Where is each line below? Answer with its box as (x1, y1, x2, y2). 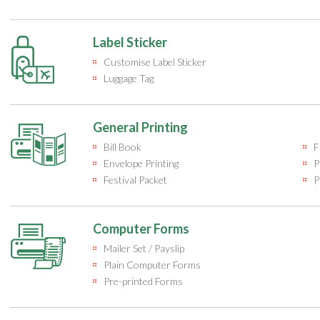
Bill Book (104, 141, 141, 153)
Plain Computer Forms (104, 259, 201, 271)
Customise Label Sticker (104, 56, 206, 68)
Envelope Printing (104, 157, 179, 169)
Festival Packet (104, 174, 167, 186)
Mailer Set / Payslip (104, 242, 184, 254)
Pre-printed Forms (104, 275, 183, 287)
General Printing (93, 119, 188, 135)
